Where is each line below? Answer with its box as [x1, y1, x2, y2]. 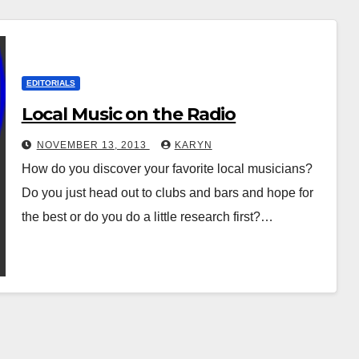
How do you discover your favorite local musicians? [21, 162, 313, 176]
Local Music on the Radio [21, 103, 236, 126]
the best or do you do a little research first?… [21, 210, 273, 224]
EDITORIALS [26, 79, 75, 88]
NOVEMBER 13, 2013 [36, 139, 150, 151]
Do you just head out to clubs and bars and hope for [21, 186, 313, 200]
